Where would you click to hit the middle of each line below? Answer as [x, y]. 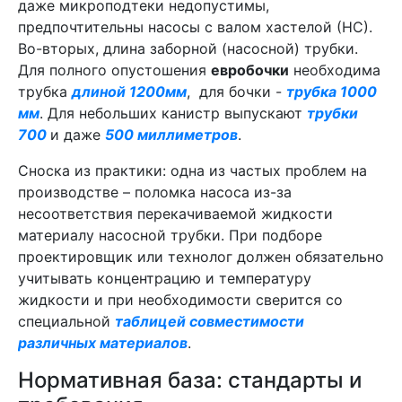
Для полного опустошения [114, 70]
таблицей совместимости [210, 321]
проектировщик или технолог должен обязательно [201, 257]
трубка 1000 [332, 92]
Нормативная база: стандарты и [190, 380]
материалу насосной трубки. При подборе [170, 235]
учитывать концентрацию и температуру [165, 278]
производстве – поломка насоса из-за [155, 192]
